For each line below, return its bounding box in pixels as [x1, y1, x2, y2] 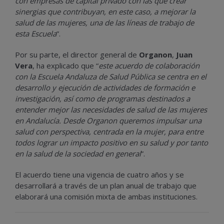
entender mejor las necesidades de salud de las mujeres [15, 104, 207, 114]
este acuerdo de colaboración [98, 60, 199, 70]
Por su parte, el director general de [15, 49, 139, 59]
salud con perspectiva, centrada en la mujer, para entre [15, 126, 203, 136]
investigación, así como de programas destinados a [15, 93, 190, 103]
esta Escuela [15, 28, 56, 38]
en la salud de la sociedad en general [15, 148, 141, 158]
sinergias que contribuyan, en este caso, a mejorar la [15, 6, 195, 16]
